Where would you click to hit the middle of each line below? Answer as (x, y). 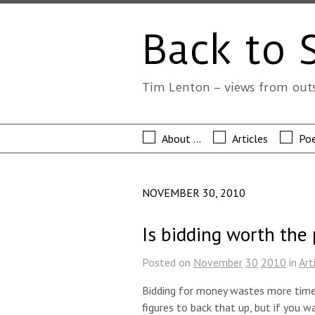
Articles (250, 139)
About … (181, 139)
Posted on (166, 263)
